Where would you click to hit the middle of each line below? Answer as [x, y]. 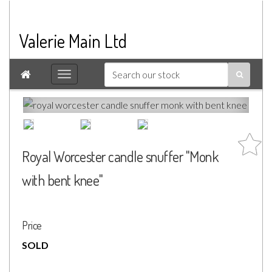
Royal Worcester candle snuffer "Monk [120, 156]
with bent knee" [63, 180]
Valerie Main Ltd [73, 41]
